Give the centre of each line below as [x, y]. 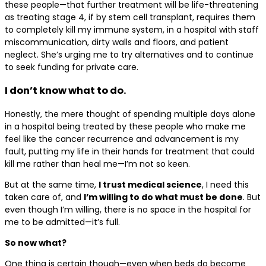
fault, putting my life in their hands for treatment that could [130, 151]
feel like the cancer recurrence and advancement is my [122, 139]
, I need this [225, 184]
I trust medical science [150, 184]
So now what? [36, 243]
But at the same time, [52, 184]
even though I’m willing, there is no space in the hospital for [128, 209]
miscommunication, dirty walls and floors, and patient [117, 42]
